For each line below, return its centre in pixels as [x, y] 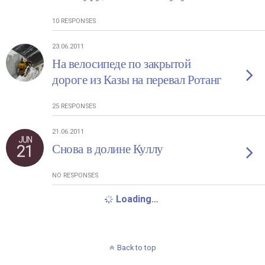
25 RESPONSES [74, 106]
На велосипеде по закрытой [122, 64]
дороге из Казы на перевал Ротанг [137, 80]
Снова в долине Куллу [108, 149]
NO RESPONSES [75, 175]
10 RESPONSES [74, 21]
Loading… [137, 199]
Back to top [136, 248]
